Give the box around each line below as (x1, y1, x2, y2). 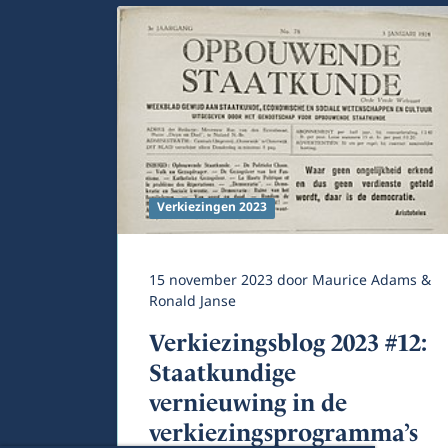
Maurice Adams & (312, 268, 431, 292)
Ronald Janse (149, 289, 236, 313)
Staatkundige (149, 358, 296, 387)
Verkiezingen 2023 (156, 198, 267, 218)
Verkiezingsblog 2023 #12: (149, 328, 427, 357)
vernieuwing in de (149, 388, 347, 417)
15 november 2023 (149, 268, 277, 292)
